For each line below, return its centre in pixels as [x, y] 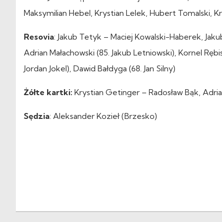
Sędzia [37, 116]
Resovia [39, 36]
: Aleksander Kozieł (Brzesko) [103, 116]
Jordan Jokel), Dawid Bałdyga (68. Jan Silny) [100, 68]
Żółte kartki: [48, 92]
